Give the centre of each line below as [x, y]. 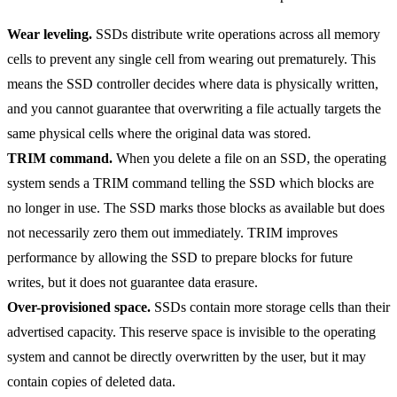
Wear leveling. [50, 34]
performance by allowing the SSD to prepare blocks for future [180, 257]
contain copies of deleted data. [91, 381]
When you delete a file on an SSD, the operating [249, 158]
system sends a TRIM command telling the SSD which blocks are [191, 183]
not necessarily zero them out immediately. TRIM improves [172, 232]
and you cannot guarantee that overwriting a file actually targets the [194, 108]
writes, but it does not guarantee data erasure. [132, 282]
